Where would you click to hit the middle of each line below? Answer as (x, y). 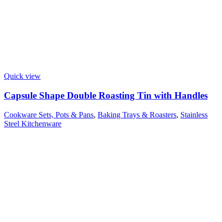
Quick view (22, 76)
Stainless (194, 114)
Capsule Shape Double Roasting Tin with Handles (106, 96)
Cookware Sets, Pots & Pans (49, 114)
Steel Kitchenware (33, 123)
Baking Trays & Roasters (137, 114)
